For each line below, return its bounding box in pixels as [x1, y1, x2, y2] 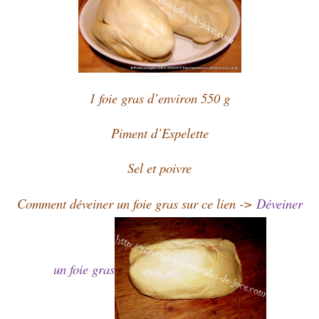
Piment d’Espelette [110, 123, 209, 142]
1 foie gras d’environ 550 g [89, 88, 230, 107]
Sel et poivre [127, 158, 192, 177]
